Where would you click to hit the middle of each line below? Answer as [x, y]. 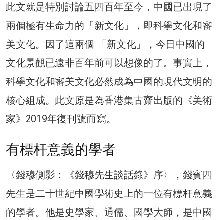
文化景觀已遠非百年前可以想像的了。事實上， [109, 63]
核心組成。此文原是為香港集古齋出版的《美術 [109, 100]
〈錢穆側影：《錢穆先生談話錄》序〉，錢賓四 [109, 175]
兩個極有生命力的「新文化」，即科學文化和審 [109, 26]
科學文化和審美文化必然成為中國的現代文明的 [109, 82]
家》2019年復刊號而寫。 [61, 119]
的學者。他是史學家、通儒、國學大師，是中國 [109, 212]
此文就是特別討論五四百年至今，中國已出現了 [109, 7]
